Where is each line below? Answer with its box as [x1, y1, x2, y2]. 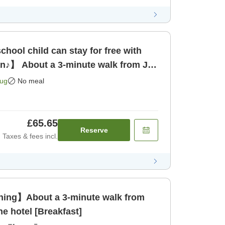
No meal [18, 76, 44, 85]
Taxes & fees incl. [3, 132, 58, 140]
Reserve [80, 126, 108, 134]
